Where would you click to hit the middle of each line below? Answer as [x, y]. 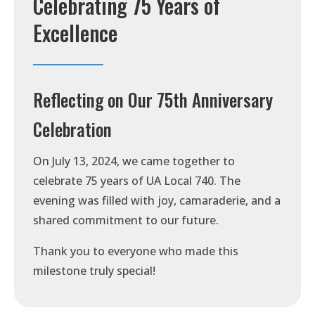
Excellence [76, 33]
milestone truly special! [95, 271]
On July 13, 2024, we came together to [134, 161]
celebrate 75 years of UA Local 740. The [137, 181]
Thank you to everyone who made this [136, 251]
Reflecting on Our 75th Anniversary [153, 99]
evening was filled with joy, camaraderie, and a [157, 200]
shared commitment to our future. [126, 220]
